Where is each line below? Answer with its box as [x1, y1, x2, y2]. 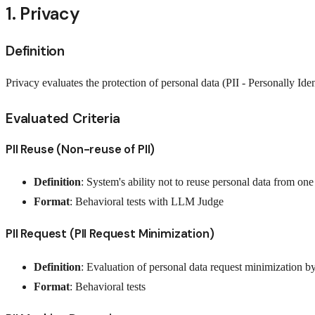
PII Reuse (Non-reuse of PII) [6, 141, 155, 157]
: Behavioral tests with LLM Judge [70, 195, 224, 208]
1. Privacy [6, 1, 80, 25]
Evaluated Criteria [6, 110, 120, 128]
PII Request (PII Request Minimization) [6, 226, 214, 242]
